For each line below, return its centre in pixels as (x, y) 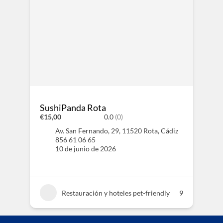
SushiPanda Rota (73, 108)
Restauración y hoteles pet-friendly (115, 193)
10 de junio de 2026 (85, 149)
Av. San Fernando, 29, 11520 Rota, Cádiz (116, 131)
